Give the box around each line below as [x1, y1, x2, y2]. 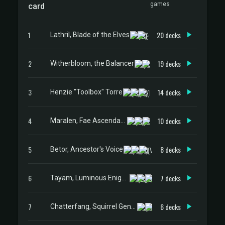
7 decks [160, 172, 181, 183]
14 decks [158, 86, 181, 97]
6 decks [160, 201, 181, 212]
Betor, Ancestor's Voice [50, 145, 123, 153]
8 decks [160, 144, 181, 155]
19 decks [158, 58, 181, 69]
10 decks [158, 115, 181, 126]
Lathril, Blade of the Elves [50, 30, 130, 39]
